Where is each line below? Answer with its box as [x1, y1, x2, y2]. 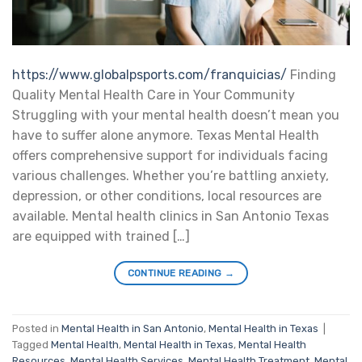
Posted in [12, 322, 61, 335]
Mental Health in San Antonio [61, 322, 204, 335]
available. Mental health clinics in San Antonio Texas [12, 208, 329, 225]
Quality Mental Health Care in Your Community [12, 87, 295, 103]
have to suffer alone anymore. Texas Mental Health [12, 128, 319, 144]
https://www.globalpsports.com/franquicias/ [12, 67, 287, 83]
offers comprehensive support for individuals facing [12, 148, 328, 164]
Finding [287, 67, 336, 83]
